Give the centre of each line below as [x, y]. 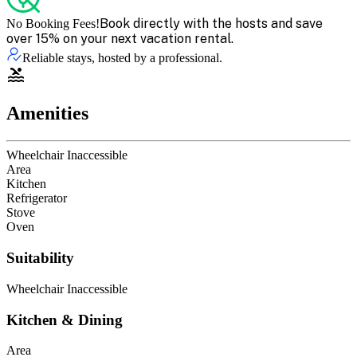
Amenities [47, 114]
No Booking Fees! [53, 23]
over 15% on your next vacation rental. [120, 38]
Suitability [40, 258]
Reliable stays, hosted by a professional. [122, 57]
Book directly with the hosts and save [211, 23]
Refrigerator [37, 198]
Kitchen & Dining [65, 320]
